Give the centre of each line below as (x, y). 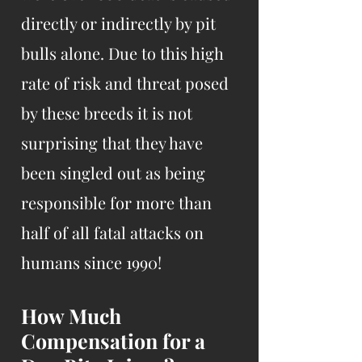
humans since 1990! (91, 262)
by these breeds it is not (107, 113)
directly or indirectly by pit (118, 23)
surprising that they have (112, 143)
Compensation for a (113, 341)
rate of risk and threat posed (125, 83)
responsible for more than (116, 202)
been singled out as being (113, 173)
